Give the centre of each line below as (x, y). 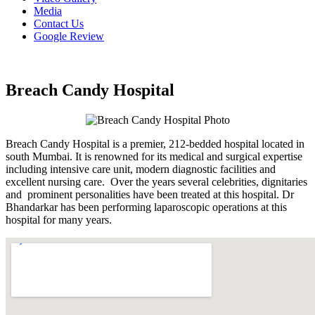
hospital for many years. (59, 219)
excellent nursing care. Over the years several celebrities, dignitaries (156, 181)
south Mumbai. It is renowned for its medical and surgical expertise (154, 156)
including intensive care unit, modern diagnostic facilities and (141, 169)
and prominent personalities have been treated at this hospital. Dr (150, 194)
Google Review (69, 36)
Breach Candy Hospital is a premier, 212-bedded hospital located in (155, 143)
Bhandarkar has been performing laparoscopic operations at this (146, 207)
